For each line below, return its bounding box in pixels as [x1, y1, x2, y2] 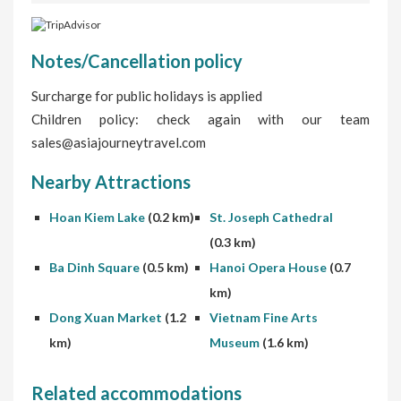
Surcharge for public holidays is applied [31, 88, 262, 105]
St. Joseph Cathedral [209, 209, 333, 226]
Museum [209, 335, 262, 351]
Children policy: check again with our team [31, 111, 370, 128]
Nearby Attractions [31, 171, 191, 193]
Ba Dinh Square [49, 260, 142, 276]
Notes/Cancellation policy [31, 50, 243, 73]
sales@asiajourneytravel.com [31, 134, 206, 151]
